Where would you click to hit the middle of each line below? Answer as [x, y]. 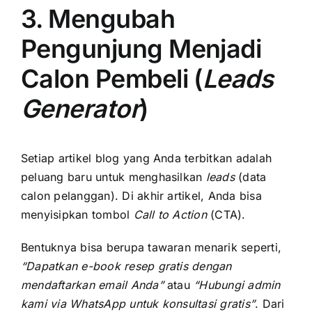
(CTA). [226, 214]
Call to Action [170, 214]
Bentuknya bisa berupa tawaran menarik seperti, [151, 247]
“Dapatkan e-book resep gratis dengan [126, 266]
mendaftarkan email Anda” [92, 284]
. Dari [270, 303]
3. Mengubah [98, 18]
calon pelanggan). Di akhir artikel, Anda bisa [141, 195]
